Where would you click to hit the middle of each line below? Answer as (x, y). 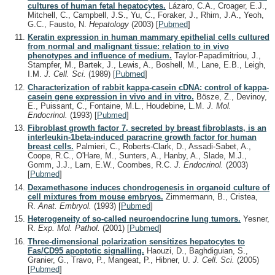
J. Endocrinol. (200, 165)
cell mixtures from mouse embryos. (95, 196)
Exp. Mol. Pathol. (70, 228)
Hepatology (110, 24)
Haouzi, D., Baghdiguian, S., (196, 250)
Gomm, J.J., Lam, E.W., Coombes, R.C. (101, 165)
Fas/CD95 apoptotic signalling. (86, 250)
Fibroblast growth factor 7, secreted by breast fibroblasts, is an (147, 128)
